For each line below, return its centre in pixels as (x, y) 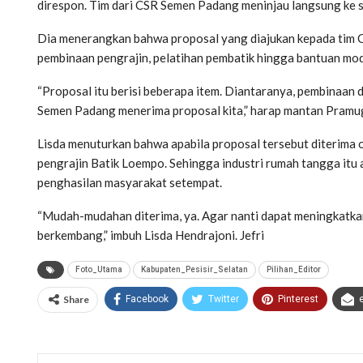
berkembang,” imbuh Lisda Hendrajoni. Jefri (151, 235)
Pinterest (298, 299)
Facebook (147, 299)
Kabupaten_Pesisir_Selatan (194, 269)
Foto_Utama (99, 269)
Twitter (224, 299)
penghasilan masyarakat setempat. (130, 182)
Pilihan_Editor (294, 269)
